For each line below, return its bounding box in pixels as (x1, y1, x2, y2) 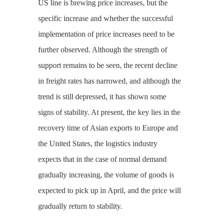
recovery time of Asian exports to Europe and (38, 123, 178, 132)
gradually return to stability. (38, 201, 122, 210)
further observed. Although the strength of (38, 45, 167, 54)
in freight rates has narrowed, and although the (38, 76, 181, 85)
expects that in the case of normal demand (38, 154, 167, 163)
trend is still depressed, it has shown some (38, 92, 166, 101)
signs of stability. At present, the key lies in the (38, 108, 180, 116)
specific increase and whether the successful (38, 14, 173, 22)
